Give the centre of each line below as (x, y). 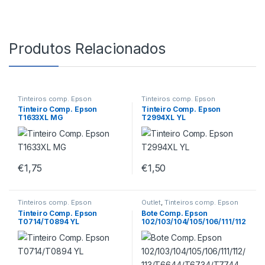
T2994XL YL (163, 118)
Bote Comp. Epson (174, 214)
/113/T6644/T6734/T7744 (187, 230)
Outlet (151, 203)
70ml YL (156, 238)
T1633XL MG (40, 118)
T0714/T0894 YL (49, 222)
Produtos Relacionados (88, 48)
